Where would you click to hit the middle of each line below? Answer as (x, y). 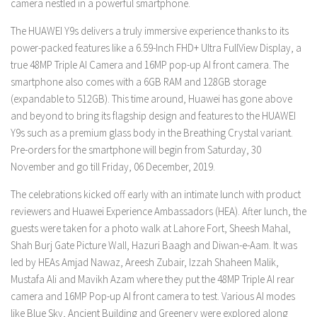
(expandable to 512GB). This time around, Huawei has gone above (151, 98)
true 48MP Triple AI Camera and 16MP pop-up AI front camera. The (150, 64)
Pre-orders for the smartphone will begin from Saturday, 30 (136, 149)
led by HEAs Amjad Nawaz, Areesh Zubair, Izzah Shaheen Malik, (145, 262)
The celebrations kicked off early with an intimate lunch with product (156, 194)
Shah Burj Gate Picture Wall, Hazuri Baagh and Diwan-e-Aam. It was (154, 245)
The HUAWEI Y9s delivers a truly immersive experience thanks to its (150, 30)
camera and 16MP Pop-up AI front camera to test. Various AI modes (153, 296)
